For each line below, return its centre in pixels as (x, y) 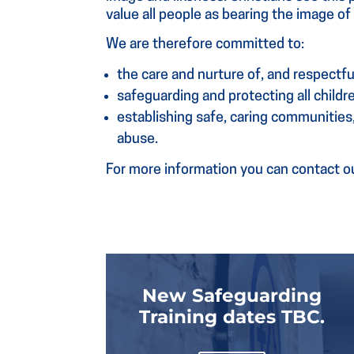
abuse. (138, 139)
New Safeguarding (232, 296)
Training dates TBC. (232, 317)
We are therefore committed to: (205, 44)
